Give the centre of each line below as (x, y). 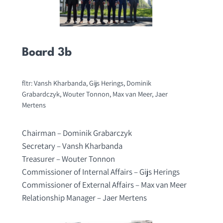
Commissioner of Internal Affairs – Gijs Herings (101, 171)
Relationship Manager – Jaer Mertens (84, 197)
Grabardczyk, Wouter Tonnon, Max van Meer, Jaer (95, 94)
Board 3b (47, 53)
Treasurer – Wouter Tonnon (68, 159)
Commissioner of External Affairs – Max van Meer (104, 184)
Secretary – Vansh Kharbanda (72, 146)
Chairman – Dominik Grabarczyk (77, 133)
